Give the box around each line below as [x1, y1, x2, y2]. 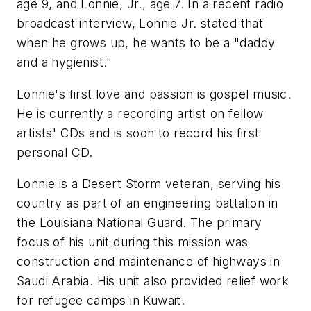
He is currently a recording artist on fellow [17, 106, 264, 121]
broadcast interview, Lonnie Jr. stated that [17, 16, 264, 31]
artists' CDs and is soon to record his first [17, 125, 260, 140]
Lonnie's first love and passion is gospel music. [17, 86, 292, 101]
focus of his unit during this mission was [17, 235, 249, 250]
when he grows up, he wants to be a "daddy [17, 35, 276, 51]
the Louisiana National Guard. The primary [17, 215, 262, 230]
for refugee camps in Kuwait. [17, 293, 185, 308]
